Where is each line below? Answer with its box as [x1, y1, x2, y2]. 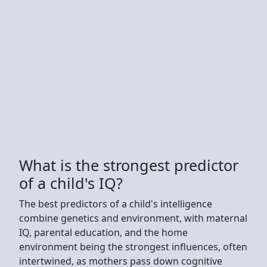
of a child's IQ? [19, 172, 123, 193]
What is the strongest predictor [19, 154, 238, 175]
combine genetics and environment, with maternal [19, 211, 247, 225]
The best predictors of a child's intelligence [19, 197, 212, 210]
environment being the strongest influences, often [19, 240, 247, 253]
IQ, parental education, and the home [19, 225, 188, 239]
